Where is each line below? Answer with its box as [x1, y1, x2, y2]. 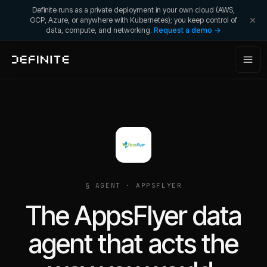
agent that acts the [28, 228, 239, 260]
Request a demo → [154, 26, 221, 35]
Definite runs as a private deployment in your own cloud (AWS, [32, 5, 235, 14]
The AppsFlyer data [26, 200, 241, 232]
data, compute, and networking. [46, 26, 152, 35]
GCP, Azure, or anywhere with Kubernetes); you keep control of [30, 15, 237, 24]
